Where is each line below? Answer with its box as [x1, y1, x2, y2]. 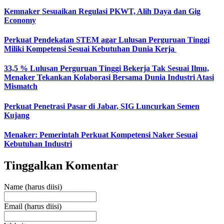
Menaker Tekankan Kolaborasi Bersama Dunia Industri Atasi [4, 73, 214, 82]
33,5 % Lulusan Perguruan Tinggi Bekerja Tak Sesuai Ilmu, [4, 64, 209, 73]
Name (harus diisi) [4, 182, 62, 191]
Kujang [4, 110, 29, 119]
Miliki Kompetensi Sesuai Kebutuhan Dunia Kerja [4, 44, 176, 53]
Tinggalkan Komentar [4, 159, 118, 172]
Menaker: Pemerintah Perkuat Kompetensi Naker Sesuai [4, 130, 197, 139]
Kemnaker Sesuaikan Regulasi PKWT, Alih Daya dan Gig [4, 6, 200, 15]
